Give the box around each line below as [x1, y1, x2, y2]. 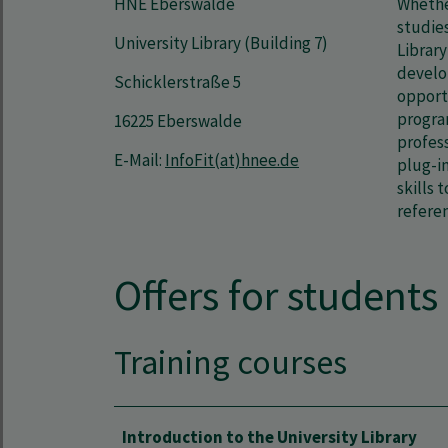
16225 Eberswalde [114, 110, 242, 132]
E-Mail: [114, 149, 165, 171]
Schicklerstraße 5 [114, 71, 241, 93]
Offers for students [114, 268, 438, 322]
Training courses [114, 341, 347, 383]
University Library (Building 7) [114, 32, 328, 54]
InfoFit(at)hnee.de [165, 149, 299, 171]
